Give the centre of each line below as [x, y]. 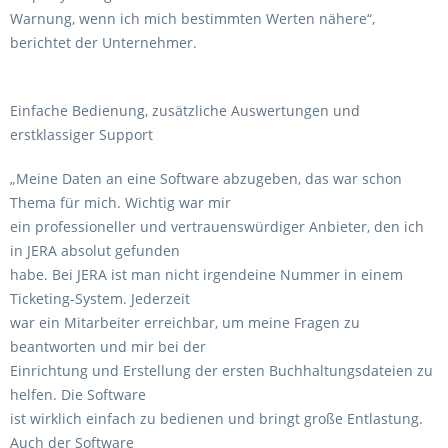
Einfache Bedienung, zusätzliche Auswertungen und [185, 110]
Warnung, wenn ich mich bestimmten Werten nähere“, [192, 18]
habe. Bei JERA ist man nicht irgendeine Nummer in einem [206, 274]
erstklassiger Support [81, 134]
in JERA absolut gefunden [95, 250]
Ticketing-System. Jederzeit [100, 298]
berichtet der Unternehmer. [103, 42]
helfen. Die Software [78, 394]
